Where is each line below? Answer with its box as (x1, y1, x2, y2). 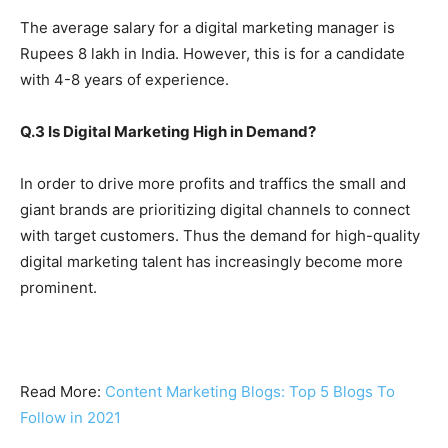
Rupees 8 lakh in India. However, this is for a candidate (20, 43, 405, 63)
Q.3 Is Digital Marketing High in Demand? (20, 121, 316, 141)
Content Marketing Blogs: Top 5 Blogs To (105, 381, 395, 401)
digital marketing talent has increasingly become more (20, 251, 403, 271)
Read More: (20, 381, 105, 401)
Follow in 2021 (20, 407, 121, 427)
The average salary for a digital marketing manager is (20, 17, 395, 37)
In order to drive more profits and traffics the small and (20, 173, 406, 193)
